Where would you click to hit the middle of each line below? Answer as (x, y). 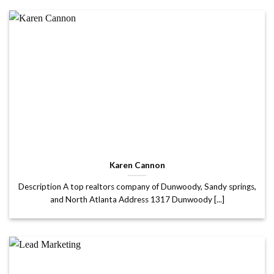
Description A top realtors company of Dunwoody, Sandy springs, (137, 186)
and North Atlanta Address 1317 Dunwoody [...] (137, 199)
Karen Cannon (137, 165)
